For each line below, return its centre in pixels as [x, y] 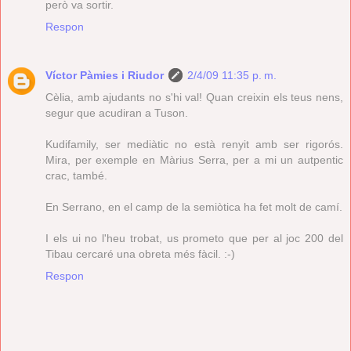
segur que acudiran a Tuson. [117, 112]
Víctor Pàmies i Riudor [105, 75]
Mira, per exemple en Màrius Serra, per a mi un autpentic [194, 159]
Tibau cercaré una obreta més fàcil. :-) [140, 253]
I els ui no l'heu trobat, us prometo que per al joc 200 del [194, 238]
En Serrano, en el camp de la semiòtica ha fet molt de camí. [194, 206]
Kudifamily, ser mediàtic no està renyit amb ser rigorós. [194, 144]
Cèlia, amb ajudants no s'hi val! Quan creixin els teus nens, [194, 97]
